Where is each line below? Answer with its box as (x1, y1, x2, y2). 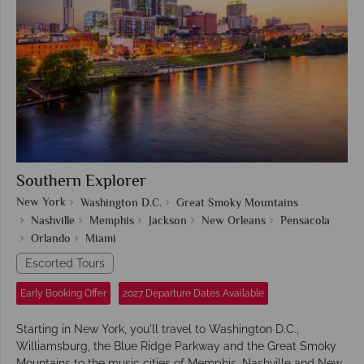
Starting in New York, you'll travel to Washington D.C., (16, 322, 299, 336)
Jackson (149, 212, 187, 231)
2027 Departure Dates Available (123, 287, 264, 299)
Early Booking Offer (20, 287, 106, 299)
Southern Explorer (16, 169, 146, 195)
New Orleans (201, 212, 266, 231)
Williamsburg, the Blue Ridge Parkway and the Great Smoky (16, 339, 336, 353)
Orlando (31, 230, 71, 249)
